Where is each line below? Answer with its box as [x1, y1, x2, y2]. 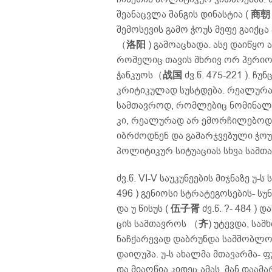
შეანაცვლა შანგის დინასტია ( [117, 8, 251, 21]
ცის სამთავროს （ [117, 217, 199, 231]
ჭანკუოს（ [117, 69, 163, 82]
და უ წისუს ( [117, 202, 171, 216]
